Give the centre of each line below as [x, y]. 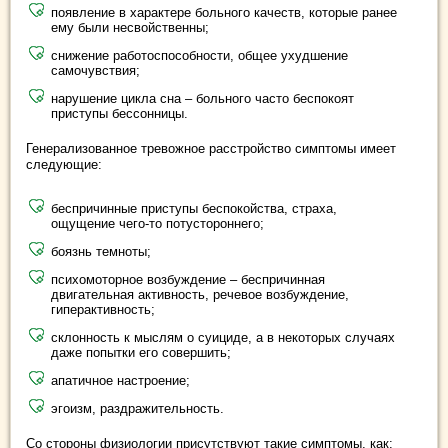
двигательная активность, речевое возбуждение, [200, 295]
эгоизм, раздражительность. [137, 409]
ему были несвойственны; [130, 28]
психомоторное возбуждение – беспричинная [188, 280]
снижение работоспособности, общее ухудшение [199, 56]
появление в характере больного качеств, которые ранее [224, 13]
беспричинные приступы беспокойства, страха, [194, 209]
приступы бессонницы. [119, 114]
